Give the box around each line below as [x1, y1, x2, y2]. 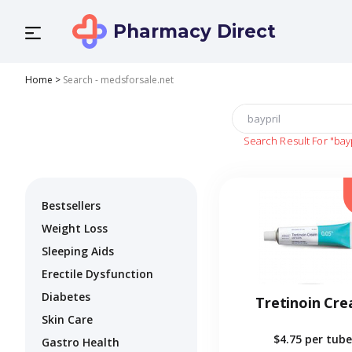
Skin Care [42, 312, 93, 328]
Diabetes [42, 289, 90, 305]
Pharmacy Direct [113, 20, 276, 42]
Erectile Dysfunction [42, 266, 153, 282]
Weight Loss [42, 221, 108, 236]
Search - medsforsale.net [63, 73, 174, 86]
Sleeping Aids [42, 244, 114, 259]
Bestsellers [42, 198, 101, 214]
